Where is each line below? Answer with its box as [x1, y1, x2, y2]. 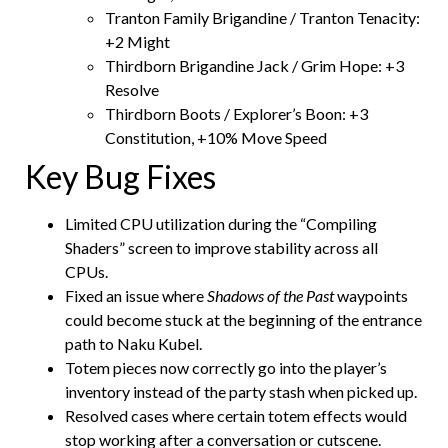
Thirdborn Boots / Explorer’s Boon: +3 [105, 103, 368, 123]
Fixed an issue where [65, 285, 207, 305]
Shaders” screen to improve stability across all [65, 237, 378, 257]
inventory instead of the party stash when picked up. [65, 381, 417, 401]
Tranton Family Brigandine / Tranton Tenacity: [105, 7, 420, 27]
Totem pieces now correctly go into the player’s [65, 357, 387, 377]
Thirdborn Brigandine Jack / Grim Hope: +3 [105, 55, 404, 75]
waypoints [334, 285, 408, 305]
